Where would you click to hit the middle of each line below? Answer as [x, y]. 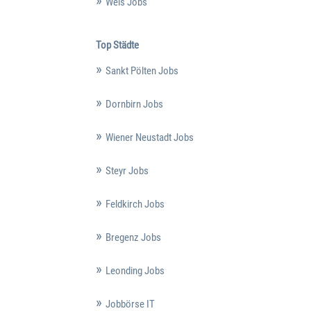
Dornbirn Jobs [134, 104]
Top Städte [117, 45]
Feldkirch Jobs [135, 204]
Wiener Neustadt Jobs [149, 138]
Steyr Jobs [127, 171]
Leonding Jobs [135, 271]
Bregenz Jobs [133, 238]
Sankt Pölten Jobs [142, 71]
